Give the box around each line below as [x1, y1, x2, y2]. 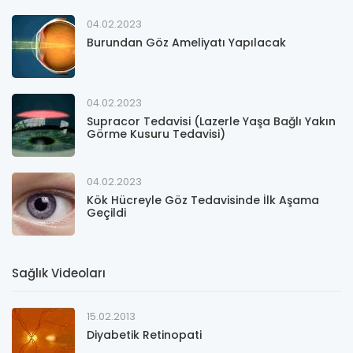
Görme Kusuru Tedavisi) [87, 126, 225, 142]
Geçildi [87, 205, 126, 221]
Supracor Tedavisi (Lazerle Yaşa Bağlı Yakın [87, 113, 336, 129]
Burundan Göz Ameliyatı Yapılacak [87, 35, 286, 50]
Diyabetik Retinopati [87, 327, 202, 343]
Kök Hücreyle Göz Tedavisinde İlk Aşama [87, 192, 319, 208]
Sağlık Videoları [12, 265, 106, 281]
